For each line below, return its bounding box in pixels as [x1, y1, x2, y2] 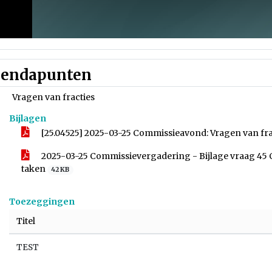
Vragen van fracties [12, 92, 95, 103]
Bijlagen [9, 113, 46, 124]
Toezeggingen [9, 196, 75, 207]
